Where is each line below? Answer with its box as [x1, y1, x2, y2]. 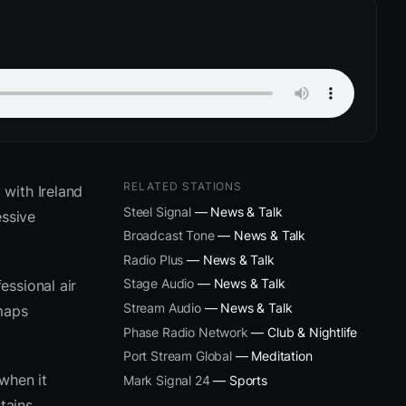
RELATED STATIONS [123, 179, 243, 193]
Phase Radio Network [123, 324, 248, 340]
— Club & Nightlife [247, 324, 358, 340]
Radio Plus [123, 251, 184, 267]
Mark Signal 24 [123, 372, 210, 388]
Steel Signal [123, 203, 191, 219]
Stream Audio [123, 299, 201, 315]
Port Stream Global [123, 348, 232, 364]
